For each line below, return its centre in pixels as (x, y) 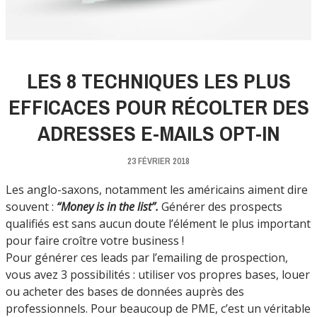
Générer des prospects (220, 206)
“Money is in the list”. (108, 206)
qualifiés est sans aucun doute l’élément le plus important (158, 223)
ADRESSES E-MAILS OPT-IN (158, 133)
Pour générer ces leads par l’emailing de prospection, (147, 257)
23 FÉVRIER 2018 (158, 161)
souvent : (31, 206)
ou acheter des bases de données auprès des (125, 291)
